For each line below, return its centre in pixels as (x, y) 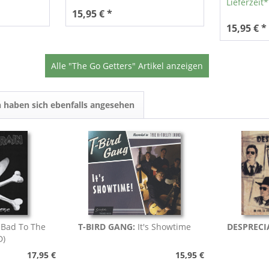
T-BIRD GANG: (107, 227)
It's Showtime (164, 227)
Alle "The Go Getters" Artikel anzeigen (127, 66)
